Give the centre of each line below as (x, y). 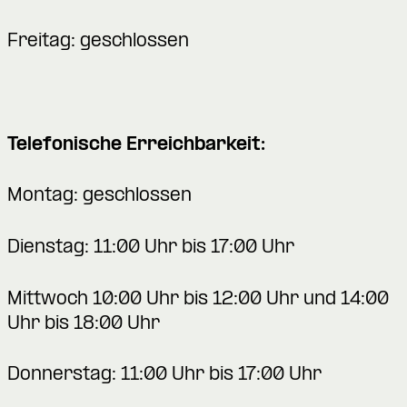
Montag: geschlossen (99, 197)
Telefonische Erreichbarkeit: (136, 145)
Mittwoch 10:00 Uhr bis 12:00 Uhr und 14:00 (198, 299)
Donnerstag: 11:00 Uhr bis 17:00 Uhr (164, 376)
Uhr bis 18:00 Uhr (84, 324)
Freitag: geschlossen (98, 42)
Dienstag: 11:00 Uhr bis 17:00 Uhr (151, 248)
